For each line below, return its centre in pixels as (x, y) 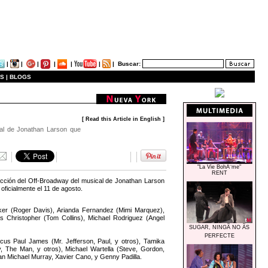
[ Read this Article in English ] (124, 119)
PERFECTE (219, 235)
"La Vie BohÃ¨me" (220, 167)
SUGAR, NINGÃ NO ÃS (220, 227)
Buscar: (129, 63)
